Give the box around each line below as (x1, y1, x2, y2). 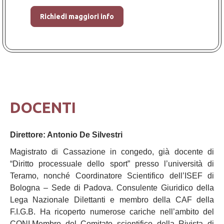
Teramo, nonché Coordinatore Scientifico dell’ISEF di (10, 171, 214, 180)
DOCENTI (10, 99, 76, 116)
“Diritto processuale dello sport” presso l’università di (10, 159, 214, 168)
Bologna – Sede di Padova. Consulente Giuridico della (10, 183, 214, 192)
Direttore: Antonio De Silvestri (10, 130, 122, 139)
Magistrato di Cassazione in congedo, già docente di (10, 147, 214, 156)
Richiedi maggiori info (40, 12, 114, 20)
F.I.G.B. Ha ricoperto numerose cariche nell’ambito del (10, 207, 214, 216)
